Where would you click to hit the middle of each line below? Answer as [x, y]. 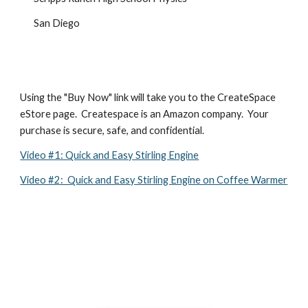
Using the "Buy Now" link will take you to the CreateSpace [148, 97]
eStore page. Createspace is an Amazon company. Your [145, 114]
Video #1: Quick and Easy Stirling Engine [110, 155]
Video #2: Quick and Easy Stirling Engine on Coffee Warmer [154, 180]
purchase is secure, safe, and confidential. [112, 130]
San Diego [57, 23]
